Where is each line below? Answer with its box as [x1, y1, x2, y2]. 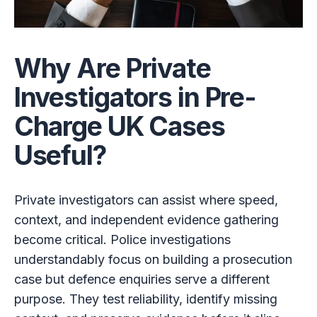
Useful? [13, 139, 106, 172]
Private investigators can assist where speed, [13, 192, 278, 207]
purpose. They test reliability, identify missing [13, 291, 277, 306]
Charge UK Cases [13, 110, 225, 143]
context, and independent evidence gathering [13, 212, 279, 227]
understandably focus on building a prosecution [13, 251, 292, 267]
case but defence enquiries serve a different [13, 271, 270, 287]
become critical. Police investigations [13, 231, 231, 247]
